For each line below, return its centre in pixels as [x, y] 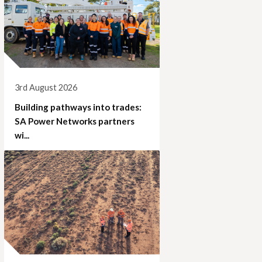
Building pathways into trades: [78, 107]
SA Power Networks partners [75, 121]
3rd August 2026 [46, 88]
